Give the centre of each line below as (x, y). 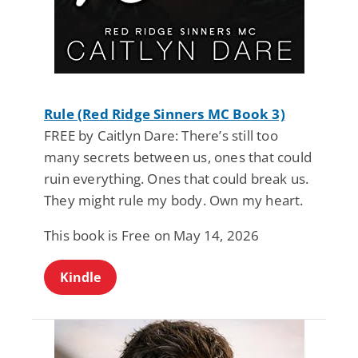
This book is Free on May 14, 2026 (152, 236)
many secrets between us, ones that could (178, 157)
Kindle (80, 278)
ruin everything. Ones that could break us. (177, 179)
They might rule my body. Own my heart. (174, 201)
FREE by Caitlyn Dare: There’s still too (161, 136)
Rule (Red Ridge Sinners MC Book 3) (165, 114)
